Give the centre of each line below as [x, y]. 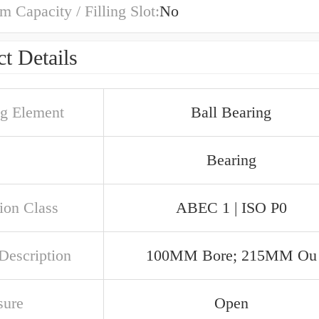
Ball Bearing [231, 112]
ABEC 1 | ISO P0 [231, 208]
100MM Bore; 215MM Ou [231, 255]
